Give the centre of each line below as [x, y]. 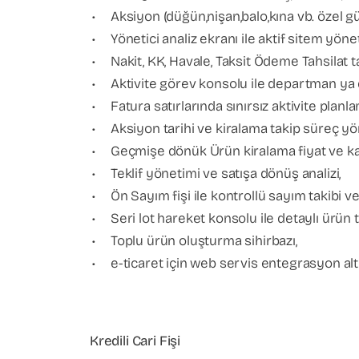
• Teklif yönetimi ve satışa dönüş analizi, [217, 173]
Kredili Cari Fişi [135, 341]
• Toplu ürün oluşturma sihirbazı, [195, 241]
